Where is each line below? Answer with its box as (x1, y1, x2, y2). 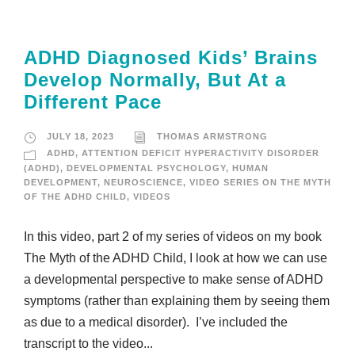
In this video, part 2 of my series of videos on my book (24, 229, 322, 243)
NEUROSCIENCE (104, 177, 183, 187)
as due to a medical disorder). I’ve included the (24, 315, 288, 329)
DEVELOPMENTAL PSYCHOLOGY (67, 162, 226, 173)
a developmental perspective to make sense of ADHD (24, 272, 323, 286)
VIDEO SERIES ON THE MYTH (189, 177, 331, 187)
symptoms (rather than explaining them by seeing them (24, 293, 330, 307)
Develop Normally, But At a (24, 69, 286, 91)
